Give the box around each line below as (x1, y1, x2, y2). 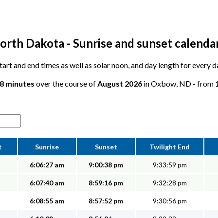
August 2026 (97, 79, 142, 89)
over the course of (35, 79, 97, 89)
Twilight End (149, 143, 190, 151)
